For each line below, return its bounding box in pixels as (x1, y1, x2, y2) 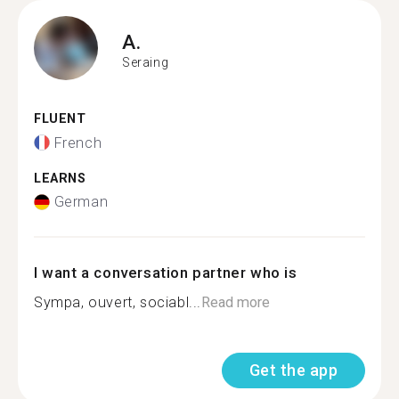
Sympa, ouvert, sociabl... (34, 294, 201, 311)
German (53, 193, 109, 210)
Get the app (248, 361, 338, 379)
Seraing (122, 54, 169, 69)
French (53, 134, 102, 151)
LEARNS (34, 170, 86, 186)
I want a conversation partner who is (34, 264, 297, 281)
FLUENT (34, 111, 86, 126)
